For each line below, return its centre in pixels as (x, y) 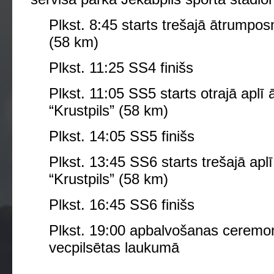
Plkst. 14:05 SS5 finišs (122, 136)
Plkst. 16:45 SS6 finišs (122, 205)
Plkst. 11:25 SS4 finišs (121, 68)
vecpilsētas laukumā (114, 247)
